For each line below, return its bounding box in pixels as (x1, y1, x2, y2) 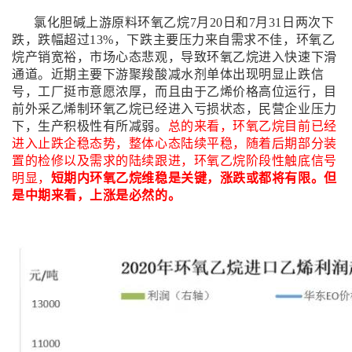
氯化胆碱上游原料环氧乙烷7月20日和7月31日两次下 (34, 16, 335, 29)
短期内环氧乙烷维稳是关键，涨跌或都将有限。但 (50, 171, 337, 185)
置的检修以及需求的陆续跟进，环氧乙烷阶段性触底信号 (12, 154, 337, 167)
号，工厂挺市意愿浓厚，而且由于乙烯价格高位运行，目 (12, 85, 337, 98)
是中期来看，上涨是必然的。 (12, 189, 181, 202)
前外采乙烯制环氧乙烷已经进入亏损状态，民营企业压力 (12, 102, 337, 115)
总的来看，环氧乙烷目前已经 (167, 119, 337, 133)
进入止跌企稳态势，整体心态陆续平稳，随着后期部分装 (12, 137, 337, 150)
